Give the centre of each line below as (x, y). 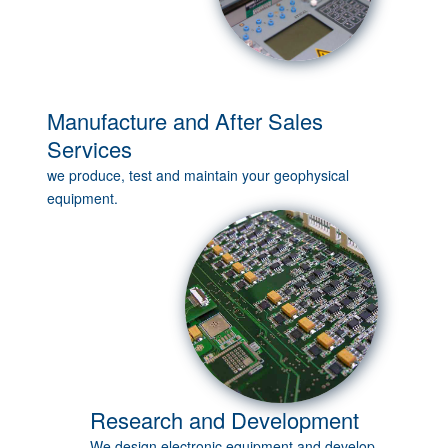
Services (90, 148)
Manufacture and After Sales (185, 120)
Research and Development (224, 420)
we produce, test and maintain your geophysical (198, 174)
